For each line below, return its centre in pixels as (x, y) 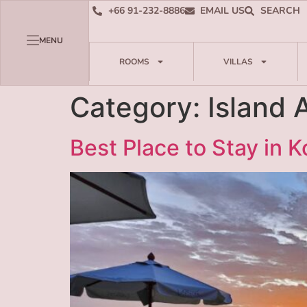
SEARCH (280, 11)
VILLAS (238, 62)
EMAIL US (223, 11)
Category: (139, 107)
